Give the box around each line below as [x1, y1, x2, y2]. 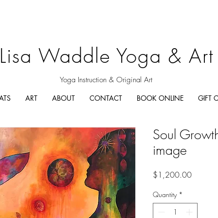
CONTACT [90, 93, 122, 103]
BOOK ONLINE [137, 93, 183, 103]
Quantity [153, 190, 177, 199]
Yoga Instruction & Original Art [60, 75, 152, 85]
